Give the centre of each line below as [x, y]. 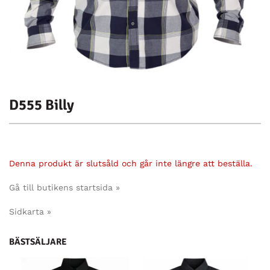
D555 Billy [42, 105]
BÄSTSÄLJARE [38, 241]
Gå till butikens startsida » [64, 187]
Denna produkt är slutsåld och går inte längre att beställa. [131, 163]
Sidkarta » [30, 211]
